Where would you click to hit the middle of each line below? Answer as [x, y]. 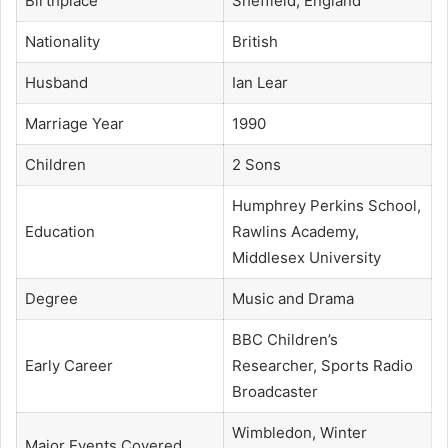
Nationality [62, 41]
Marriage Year [74, 123]
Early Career [68, 365]
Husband [56, 82]
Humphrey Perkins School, [326, 205]
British [254, 41]
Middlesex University [306, 257]
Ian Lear [259, 82]
